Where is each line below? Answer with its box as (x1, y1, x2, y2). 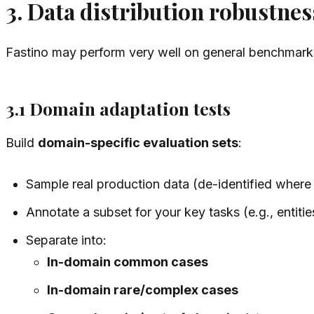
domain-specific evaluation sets (38, 135, 238, 150)
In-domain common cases (46, 254, 208, 269)
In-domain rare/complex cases (46, 282, 238, 297)
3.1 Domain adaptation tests (6, 97, 231, 121)
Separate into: (26, 232, 107, 247)
